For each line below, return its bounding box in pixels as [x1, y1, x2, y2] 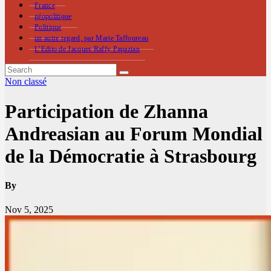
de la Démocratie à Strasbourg [5, 145, 256, 167]
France [34, 2, 55, 10]
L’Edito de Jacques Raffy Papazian [34, 45, 140, 53]
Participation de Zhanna [5, 100, 208, 122]
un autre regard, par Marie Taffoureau [34, 34, 149, 42]
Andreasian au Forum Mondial [5, 122, 263, 145]
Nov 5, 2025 [5, 204, 53, 215]
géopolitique [34, 13, 72, 21]
